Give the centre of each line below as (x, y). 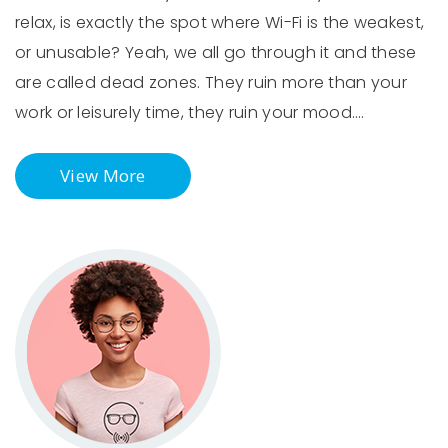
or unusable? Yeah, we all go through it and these (216, 53)
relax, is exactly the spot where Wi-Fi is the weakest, (220, 23)
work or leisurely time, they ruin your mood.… (190, 113)
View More (103, 176)
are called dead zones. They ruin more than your (211, 83)
